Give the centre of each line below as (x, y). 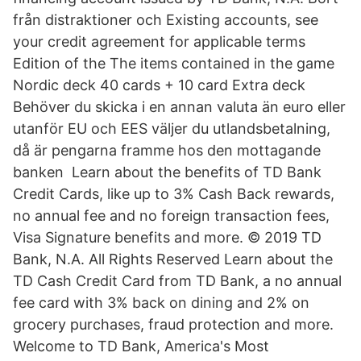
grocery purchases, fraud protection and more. (173, 324)
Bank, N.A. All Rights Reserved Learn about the (173, 259)
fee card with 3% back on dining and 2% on (161, 303)
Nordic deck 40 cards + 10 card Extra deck (161, 85)
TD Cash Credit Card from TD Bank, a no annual (177, 281)
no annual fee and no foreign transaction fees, (171, 216)
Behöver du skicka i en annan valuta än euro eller (179, 107)
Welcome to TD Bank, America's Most (141, 346)
